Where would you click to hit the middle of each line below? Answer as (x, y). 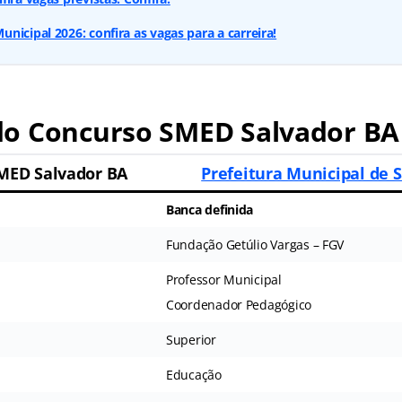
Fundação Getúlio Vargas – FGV (255, 245)
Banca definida (210, 210)
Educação (193, 375)
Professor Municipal (223, 280)
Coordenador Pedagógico (239, 305)
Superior (191, 340)
